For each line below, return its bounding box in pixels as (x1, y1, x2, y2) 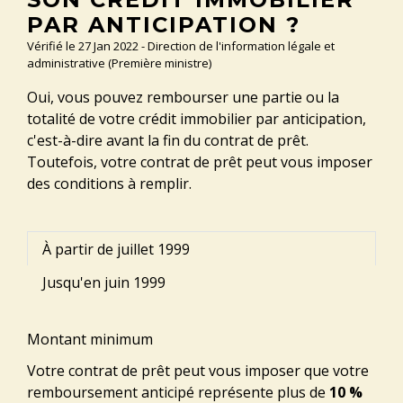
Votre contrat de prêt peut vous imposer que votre (27, 361, 369, 381)
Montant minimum (27, 329, 153, 349)
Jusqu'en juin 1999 (42, 272, 166, 292)
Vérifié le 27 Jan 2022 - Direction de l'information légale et (27, 38, 335, 55)
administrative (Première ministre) (27, 55, 211, 72)
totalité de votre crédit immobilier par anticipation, (27, 109, 366, 130)
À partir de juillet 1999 (42, 238, 190, 259)
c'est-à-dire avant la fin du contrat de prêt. (27, 130, 309, 151)
